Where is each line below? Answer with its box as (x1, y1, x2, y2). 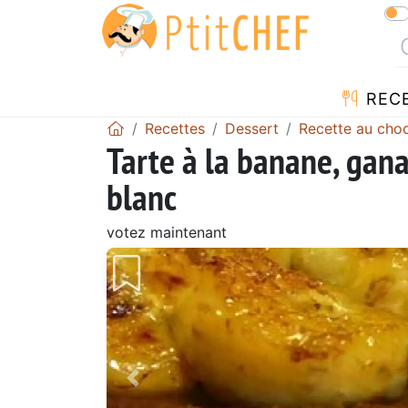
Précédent (131, 379, 221, 402)
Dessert (225, 118, 279, 138)
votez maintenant (107, 222, 227, 241)
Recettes (145, 118, 205, 138)
